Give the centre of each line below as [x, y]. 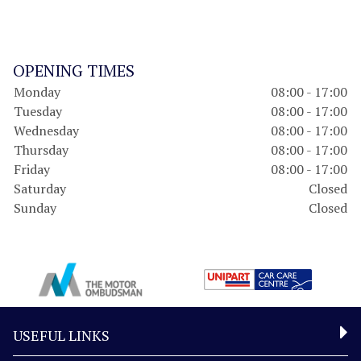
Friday [32, 169]
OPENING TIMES [74, 71]
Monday [37, 92]
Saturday [40, 189]
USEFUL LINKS [61, 335]
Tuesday [38, 111]
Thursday [41, 150]
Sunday [35, 208]
